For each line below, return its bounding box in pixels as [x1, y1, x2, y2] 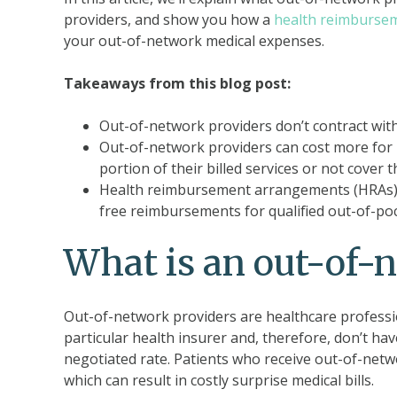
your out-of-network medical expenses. [64, 31, 324, 51]
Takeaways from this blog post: [64, 74, 291, 93]
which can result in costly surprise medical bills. [64, 370, 374, 390]
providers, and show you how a [64, 10, 274, 29]
